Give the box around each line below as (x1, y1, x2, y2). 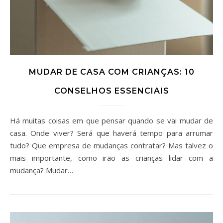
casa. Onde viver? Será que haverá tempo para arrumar (10, 128, 213, 138)
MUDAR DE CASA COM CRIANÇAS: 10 (28, 67, 195, 77)
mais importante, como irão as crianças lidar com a (10, 153, 213, 163)
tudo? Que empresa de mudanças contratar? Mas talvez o (10, 140, 213, 151)
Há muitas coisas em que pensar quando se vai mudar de (10, 115, 16, 126)
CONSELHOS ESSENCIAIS (54, 86, 169, 96)
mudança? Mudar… (10, 165, 73, 176)
